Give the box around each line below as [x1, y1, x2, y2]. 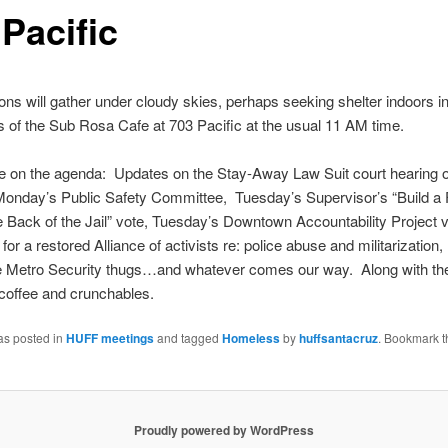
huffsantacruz [298, 329, 378, 348]
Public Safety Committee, [56, 186, 235, 208]
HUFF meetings [65, 329, 154, 348]
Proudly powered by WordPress [134, 421, 314, 440]
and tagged [153, 329, 222, 347]
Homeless [221, 329, 280, 348]
